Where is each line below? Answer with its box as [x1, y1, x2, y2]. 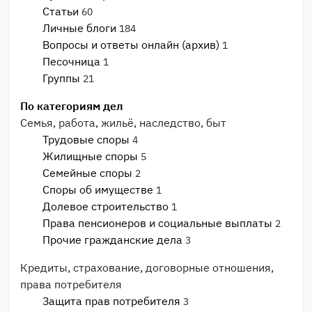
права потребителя [20, 276, 122, 291]
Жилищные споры [42, 148, 138, 163]
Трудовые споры [42, 132, 130, 146]
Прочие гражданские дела [42, 232, 182, 247]
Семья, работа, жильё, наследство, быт [20, 115, 226, 130]
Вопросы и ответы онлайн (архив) [42, 37, 219, 52]
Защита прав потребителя [42, 293, 180, 308]
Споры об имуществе [42, 182, 153, 196]
